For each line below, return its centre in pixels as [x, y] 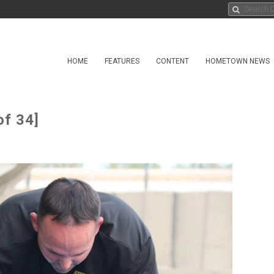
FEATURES [122, 61]
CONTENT [172, 61]
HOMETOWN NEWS [238, 61]
